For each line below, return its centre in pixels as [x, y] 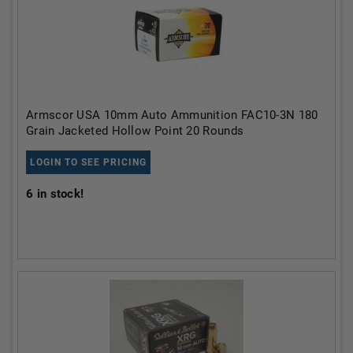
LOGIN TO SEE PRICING [88, 162]
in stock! [59, 194]
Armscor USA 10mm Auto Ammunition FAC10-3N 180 [172, 115]
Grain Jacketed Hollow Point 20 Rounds [135, 131]
